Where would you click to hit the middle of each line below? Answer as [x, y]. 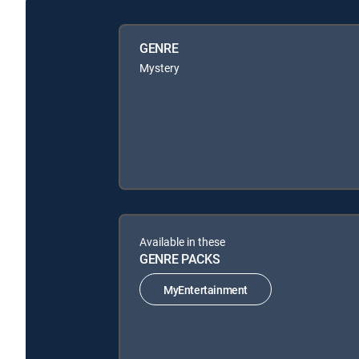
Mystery [159, 68]
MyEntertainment [206, 289]
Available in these [182, 242]
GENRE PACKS [180, 259]
